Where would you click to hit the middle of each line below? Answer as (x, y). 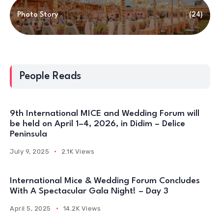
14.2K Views (82, 208)
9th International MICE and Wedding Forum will (105, 114)
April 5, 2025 (30, 208)
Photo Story (38, 15)
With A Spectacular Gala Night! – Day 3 (89, 191)
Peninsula (28, 134)
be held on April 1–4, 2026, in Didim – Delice (97, 124)
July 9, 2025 (30, 151)
